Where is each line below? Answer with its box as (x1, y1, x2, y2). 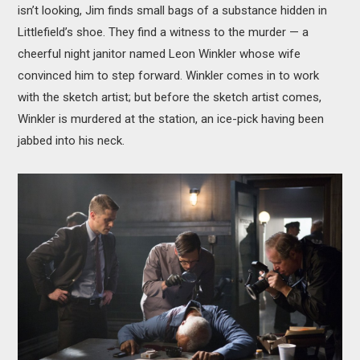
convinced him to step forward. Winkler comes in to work (18, 68, 320, 84)
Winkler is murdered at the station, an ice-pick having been (18, 112, 325, 127)
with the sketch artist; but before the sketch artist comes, (18, 90, 322, 105)
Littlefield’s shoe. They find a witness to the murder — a (18, 25, 309, 40)
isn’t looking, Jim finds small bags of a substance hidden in (18, 3, 328, 18)
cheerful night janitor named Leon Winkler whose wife (18, 47, 301, 62)
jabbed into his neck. (18, 133, 125, 149)
